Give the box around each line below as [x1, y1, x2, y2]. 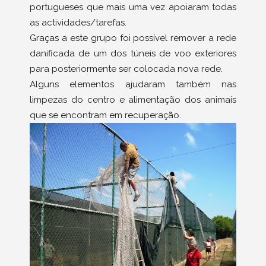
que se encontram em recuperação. [30, 109, 181, 121]
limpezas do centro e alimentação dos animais [30, 94, 236, 105]
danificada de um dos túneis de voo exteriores [30, 47, 236, 59]
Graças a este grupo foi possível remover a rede [30, 32, 236, 43]
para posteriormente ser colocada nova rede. [30, 63, 223, 74]
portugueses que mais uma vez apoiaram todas [30, 1, 236, 12]
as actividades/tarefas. [30, 17, 126, 28]
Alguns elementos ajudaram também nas [30, 78, 236, 90]
